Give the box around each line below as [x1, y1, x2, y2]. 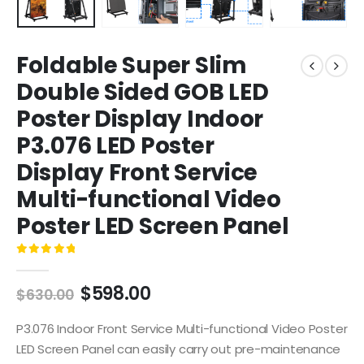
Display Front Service [16, 157, 258, 189]
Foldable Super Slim [16, 50, 246, 82]
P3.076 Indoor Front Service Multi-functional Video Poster [16, 319, 348, 337]
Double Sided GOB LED [16, 76, 269, 109]
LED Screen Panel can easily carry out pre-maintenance [16, 340, 341, 357]
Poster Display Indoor [16, 103, 264, 136]
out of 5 [24, 257, 88, 268]
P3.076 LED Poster [16, 130, 214, 162]
